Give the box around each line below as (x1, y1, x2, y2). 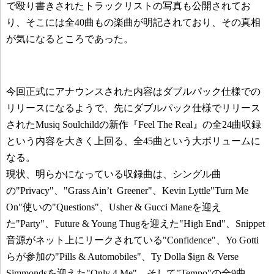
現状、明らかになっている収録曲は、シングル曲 (6, 169, 221, 179)
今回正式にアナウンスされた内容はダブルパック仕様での (6, 86, 261, 97)
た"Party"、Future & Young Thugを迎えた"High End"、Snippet (6, 218, 265, 229)
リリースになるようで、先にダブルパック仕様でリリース (6, 103, 261, 113)
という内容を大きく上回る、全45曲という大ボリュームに (6, 136, 261, 146)
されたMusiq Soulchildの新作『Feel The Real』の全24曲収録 (6, 119, 261, 130)
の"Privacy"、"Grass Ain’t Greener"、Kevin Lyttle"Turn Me (6, 185, 248, 196)
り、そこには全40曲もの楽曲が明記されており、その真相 (6, 17, 261, 28)
